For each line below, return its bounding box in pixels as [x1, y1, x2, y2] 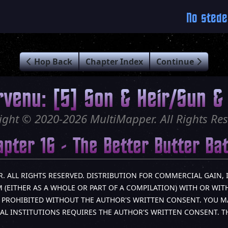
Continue [156, 56, 196, 67]
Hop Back [32, 56, 72, 67]
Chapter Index [85, 56, 143, 67]
